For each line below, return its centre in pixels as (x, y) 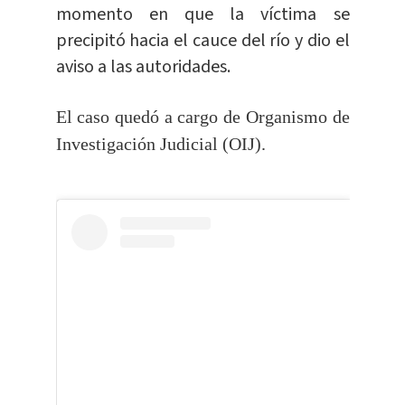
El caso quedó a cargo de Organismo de (202, 117)
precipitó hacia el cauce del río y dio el (202, 41)
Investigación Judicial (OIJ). (160, 144)
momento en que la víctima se (202, 15)
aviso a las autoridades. (143, 67)
